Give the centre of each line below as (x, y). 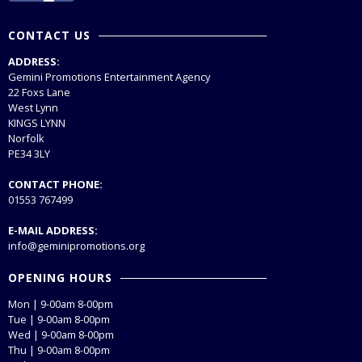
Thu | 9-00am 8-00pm (59, 349)
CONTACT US (49, 35)
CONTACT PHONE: (55, 184)
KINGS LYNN (37, 122)
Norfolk (26, 138)
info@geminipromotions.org (76, 245)
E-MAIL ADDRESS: (53, 230)
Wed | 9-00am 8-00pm (61, 334)
